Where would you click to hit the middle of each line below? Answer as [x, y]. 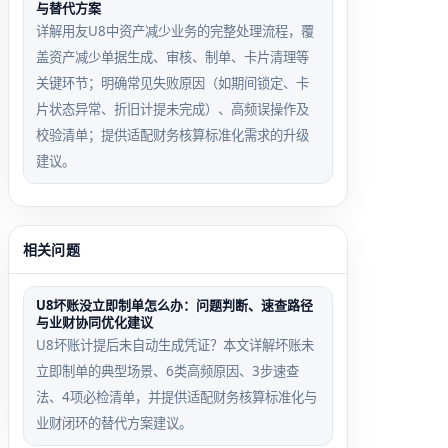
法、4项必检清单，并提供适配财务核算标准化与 [176, 397]
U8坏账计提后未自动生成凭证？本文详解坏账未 [175, 345]
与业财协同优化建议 [94, 322]
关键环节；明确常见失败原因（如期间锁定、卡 [172, 83]
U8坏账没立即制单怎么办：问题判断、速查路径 [174, 305]
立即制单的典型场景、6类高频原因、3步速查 [167, 371]
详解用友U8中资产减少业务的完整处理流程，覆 [175, 31]
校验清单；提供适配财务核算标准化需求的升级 [172, 135]
